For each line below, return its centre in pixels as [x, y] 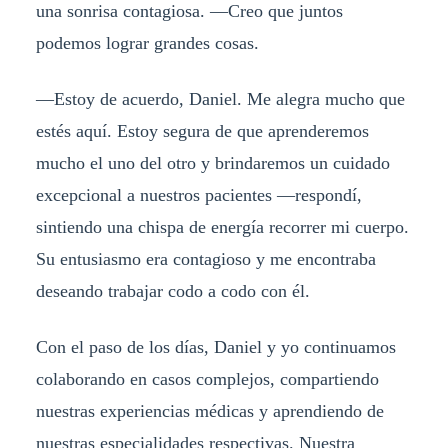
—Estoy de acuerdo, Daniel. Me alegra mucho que [220, 99]
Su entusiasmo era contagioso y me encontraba [205, 259]
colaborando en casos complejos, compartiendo [207, 378]
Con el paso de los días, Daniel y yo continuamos [215, 346]
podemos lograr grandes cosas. [147, 43]
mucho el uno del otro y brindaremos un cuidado [212, 163]
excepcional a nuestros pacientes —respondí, [198, 195]
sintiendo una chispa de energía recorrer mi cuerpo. [222, 227]
